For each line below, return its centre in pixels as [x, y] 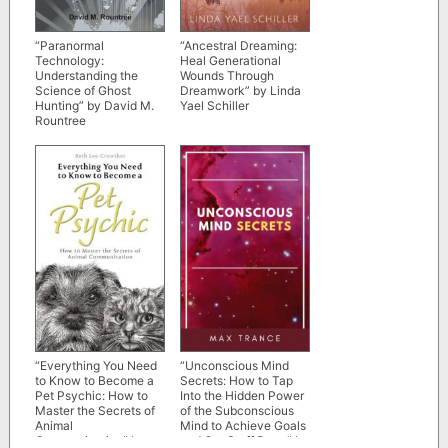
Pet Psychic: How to [91, 395]
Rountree [60, 121]
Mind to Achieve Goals [242, 425]
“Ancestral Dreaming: [238, 46]
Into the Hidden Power [241, 395]
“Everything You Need [95, 365]
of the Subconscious [236, 410]
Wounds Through [226, 76]
